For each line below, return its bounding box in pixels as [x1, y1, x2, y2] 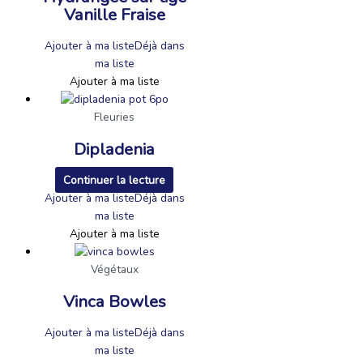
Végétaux [90, 261, 139, 277]
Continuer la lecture [63, 172, 165, 188]
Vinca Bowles [62, 289, 166, 313]
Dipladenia [74, 137, 155, 160]
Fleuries [94, 109, 135, 125]
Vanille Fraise [63, 2, 165, 26]
